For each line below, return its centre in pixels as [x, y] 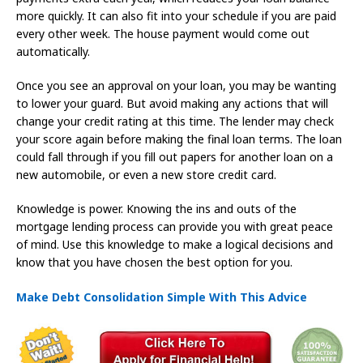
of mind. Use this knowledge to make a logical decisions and [175, 245]
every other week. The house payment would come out [163, 34]
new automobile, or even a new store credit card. [146, 175]
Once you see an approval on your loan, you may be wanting [176, 86]
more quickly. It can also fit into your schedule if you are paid [176, 16]
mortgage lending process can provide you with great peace [175, 227]
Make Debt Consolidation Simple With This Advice [162, 297]
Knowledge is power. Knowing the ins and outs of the [156, 209]
